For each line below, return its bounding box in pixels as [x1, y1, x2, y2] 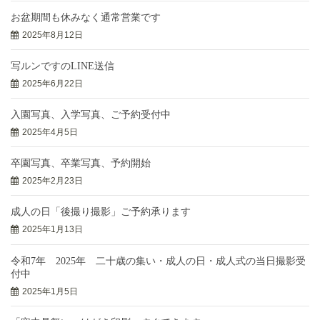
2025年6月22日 [22, 78, 83, 89]
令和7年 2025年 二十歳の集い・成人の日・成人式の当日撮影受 [11, 255, 306, 266]
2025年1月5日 [22, 286, 78, 296]
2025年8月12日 [22, 29, 83, 40]
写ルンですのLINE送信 [11, 60, 114, 71]
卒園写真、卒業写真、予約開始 [11, 158, 151, 169]
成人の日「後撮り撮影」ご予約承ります [11, 206, 191, 218]
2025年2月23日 [22, 176, 83, 186]
